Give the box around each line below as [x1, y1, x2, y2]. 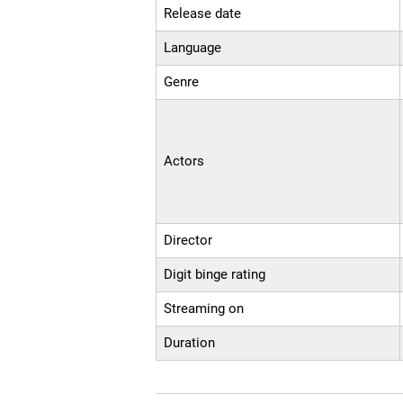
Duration [164, 335, 216, 352]
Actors [164, 153, 205, 170]
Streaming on [164, 300, 245, 318]
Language [164, 40, 222, 57]
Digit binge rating [164, 266, 266, 283]
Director [164, 232, 213, 249]
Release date [164, 5, 242, 22]
